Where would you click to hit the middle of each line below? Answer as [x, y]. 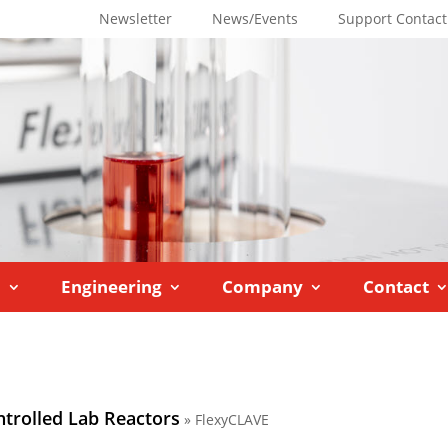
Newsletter [136, 18]
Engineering [112, 287]
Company [263, 287]
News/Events [255, 18]
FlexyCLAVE [232, 420]
